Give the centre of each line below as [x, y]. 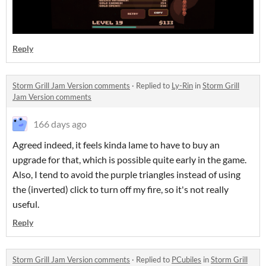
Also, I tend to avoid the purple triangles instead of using [126, 175]
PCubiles [186, 260]
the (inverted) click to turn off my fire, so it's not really [121, 189]
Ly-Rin [182, 86]
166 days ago [60, 124]
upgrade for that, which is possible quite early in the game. [129, 160]
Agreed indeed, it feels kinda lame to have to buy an [116, 145]
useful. [26, 204]
